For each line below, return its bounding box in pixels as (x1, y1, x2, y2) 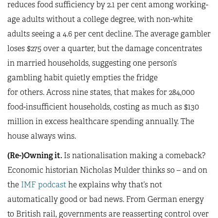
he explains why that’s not (66, 180, 162, 190)
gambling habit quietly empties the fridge (7, 72, 158, 83)
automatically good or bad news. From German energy (7, 194, 204, 204)
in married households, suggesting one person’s (7, 57, 177, 68)
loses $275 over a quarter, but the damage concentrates (7, 43, 202, 54)
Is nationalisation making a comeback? (64, 150, 205, 161)
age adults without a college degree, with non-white (7, 14, 193, 24)
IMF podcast (21, 180, 66, 190)
